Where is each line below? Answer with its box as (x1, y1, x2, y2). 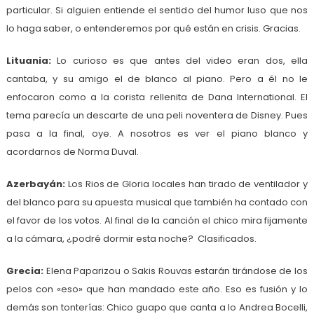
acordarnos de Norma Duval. (6, 144, 139, 158)
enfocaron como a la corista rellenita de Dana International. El (6, 90, 308, 104)
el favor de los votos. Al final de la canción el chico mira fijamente (6, 213, 308, 227)
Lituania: (6, 53, 57, 67)
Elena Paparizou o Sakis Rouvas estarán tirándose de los (46, 264, 308, 278)
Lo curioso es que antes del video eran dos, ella (57, 53, 308, 67)
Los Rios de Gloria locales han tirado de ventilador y (67, 177, 308, 191)
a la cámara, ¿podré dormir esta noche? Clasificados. (6, 231, 257, 245)
